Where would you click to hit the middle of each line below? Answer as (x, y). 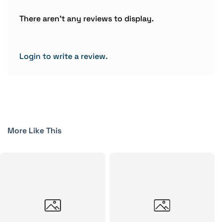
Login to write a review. (63, 56)
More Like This (34, 131)
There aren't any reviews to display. (86, 19)
